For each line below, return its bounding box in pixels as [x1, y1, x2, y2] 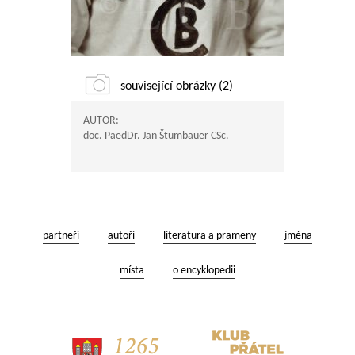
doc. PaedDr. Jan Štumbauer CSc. [83, 130, 229, 142]
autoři [108, 230, 135, 242]
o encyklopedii [173, 265, 235, 277]
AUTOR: [83, 115, 119, 127]
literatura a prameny [163, 230, 256, 242]
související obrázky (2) [120, 80, 233, 93]
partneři [43, 230, 79, 242]
